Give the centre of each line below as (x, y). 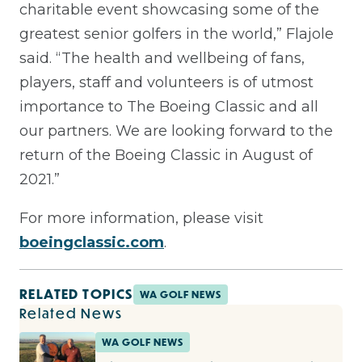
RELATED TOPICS (76, 294)
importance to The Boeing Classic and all (169, 106)
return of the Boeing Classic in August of (166, 155)
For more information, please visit (141, 218)
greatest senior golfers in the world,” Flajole (177, 34)
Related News (71, 313)
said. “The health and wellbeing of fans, (162, 58)
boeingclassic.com (92, 242)
